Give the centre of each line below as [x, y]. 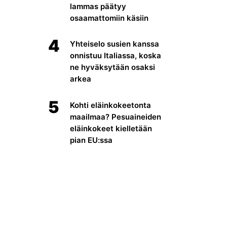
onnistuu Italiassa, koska [116, 56]
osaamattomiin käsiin [109, 18]
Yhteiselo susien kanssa [115, 44]
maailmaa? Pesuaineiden [116, 117]
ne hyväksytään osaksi [113, 67]
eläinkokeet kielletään [111, 128]
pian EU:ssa [91, 140]
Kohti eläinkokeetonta [111, 105]
